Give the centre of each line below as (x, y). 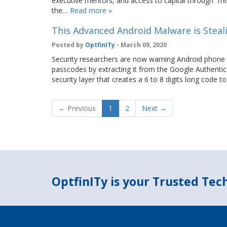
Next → (154, 108)
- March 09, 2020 (141, 45)
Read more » (91, 10)
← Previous (77, 108)
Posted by (68, 45)
